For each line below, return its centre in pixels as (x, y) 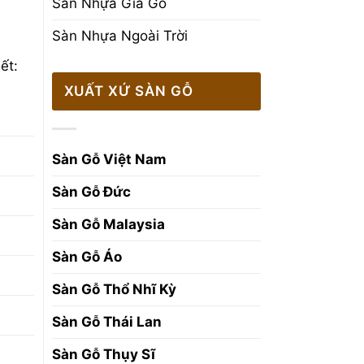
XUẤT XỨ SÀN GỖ (128, 91)
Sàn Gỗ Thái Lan (106, 322)
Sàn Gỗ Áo (88, 257)
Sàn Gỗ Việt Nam (109, 160)
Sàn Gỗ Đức (91, 192)
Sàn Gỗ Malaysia (108, 225)
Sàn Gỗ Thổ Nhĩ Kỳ (114, 290)
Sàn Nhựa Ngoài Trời (119, 35)
